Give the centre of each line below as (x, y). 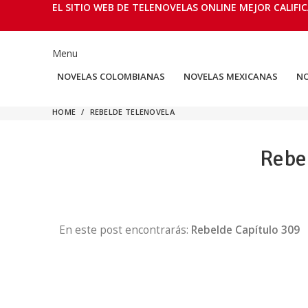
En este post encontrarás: (125, 230)
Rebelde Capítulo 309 (245, 230)
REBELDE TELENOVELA (132, 112)
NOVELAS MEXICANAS (231, 76)
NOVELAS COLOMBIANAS (111, 76)
